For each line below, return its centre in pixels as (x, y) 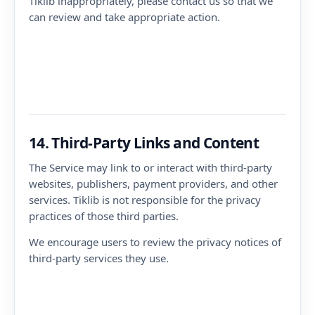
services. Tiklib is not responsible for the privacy (145, 200)
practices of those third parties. (104, 216)
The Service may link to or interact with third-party (150, 167)
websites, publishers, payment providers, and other (153, 184)
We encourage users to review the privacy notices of (155, 242)
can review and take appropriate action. (124, 17)
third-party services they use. (99, 258)
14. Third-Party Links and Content (144, 143)
